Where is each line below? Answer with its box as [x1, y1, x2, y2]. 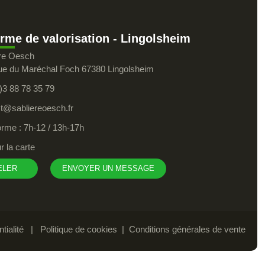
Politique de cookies [40, 224, 117, 235]
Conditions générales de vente [128, 224, 245, 235]
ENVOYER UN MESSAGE [62, 164, 155, 173]
